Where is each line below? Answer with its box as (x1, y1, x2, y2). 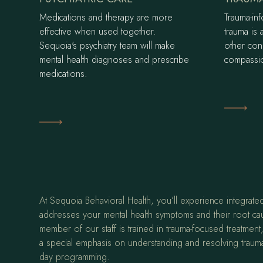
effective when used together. (39, 25, 157, 39)
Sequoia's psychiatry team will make (39, 39, 176, 53)
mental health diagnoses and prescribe (39, 53, 190, 67)
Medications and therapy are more (39, 11, 173, 25)
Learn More (39, 114, 92, 128)
